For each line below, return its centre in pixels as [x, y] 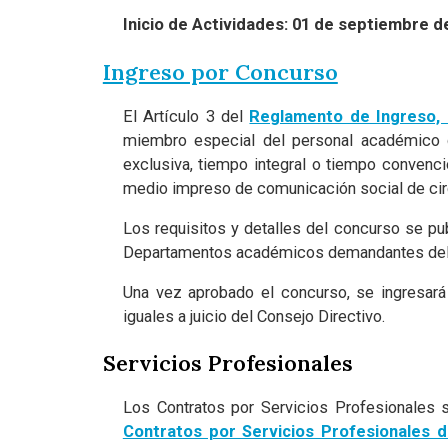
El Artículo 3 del [186, 116]
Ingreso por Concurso [220, 71]
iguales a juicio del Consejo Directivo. [254, 316]
